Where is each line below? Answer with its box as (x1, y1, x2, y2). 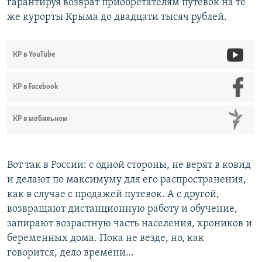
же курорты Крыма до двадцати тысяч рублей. (7, 11, 227, 23)
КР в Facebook (13, 82, 58, 91)
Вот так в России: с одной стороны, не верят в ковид (7, 159, 251, 171)
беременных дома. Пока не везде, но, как (7, 232, 204, 244)
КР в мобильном (13, 115, 68, 123)
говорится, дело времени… (7, 247, 134, 258)
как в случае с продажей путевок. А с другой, (7, 188, 219, 200)
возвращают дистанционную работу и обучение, (7, 203, 237, 215)
